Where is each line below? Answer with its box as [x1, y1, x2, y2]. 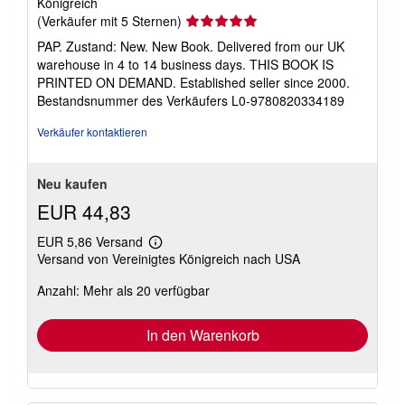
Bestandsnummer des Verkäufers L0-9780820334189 [37, 90, 344, 109]
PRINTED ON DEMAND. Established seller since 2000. [37, 72, 350, 91]
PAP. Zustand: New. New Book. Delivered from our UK [37, 36, 344, 55]
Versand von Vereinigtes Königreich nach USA [37, 249, 300, 268]
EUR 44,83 [37, 197, 131, 225]
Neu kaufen [37, 174, 108, 193]
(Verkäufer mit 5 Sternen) [37, 11, 182, 30]
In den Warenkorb [146, 324, 259, 345]
